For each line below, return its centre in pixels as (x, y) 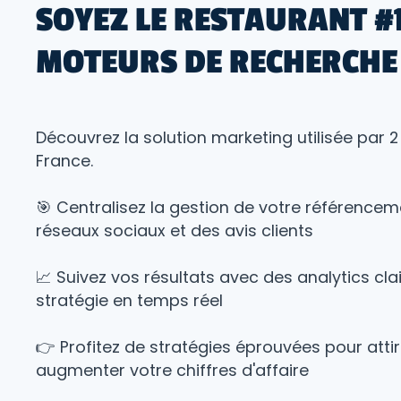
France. (65, 161)
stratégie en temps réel (130, 301)
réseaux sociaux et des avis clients (175, 231)
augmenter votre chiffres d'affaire (173, 371)
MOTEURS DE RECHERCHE (217, 63)
